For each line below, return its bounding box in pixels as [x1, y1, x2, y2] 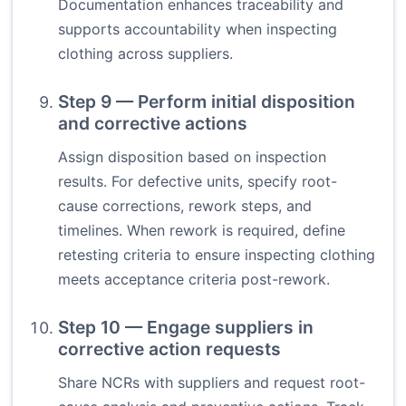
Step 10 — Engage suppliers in [58, 316, 314, 339]
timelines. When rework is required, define [58, 221, 345, 240]
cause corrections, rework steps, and [58, 197, 312, 216]
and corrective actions [58, 112, 247, 135]
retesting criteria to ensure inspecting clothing [58, 246, 375, 265]
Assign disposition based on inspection [58, 148, 326, 167]
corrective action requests [58, 338, 281, 361]
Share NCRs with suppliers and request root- [58, 373, 365, 392]
